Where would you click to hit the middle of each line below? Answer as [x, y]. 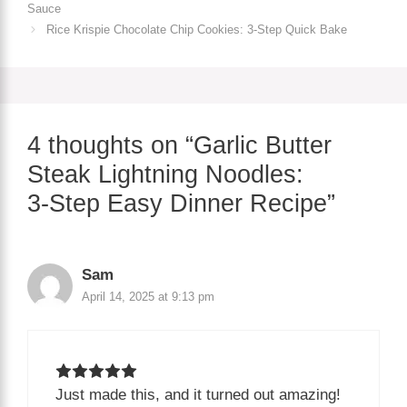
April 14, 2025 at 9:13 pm [148, 296]
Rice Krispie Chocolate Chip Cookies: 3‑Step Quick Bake [196, 29]
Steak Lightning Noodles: [165, 174]
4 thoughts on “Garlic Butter [179, 145]
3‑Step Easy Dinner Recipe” [181, 203]
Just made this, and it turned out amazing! [198, 395]
